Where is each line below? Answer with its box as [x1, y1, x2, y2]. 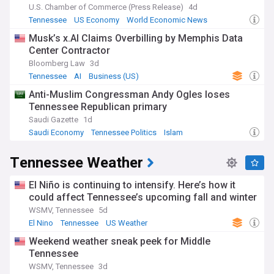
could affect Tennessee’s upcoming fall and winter [29, 191, 257, 204]
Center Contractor [29, 45, 110, 57]
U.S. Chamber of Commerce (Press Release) [29, 2, 183, 12]
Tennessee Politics [91, 128, 157, 138]
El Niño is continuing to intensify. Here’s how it [29, 179, 235, 191]
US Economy [74, 15, 119, 25]
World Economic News [127, 15, 207, 25]
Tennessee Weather [10, 152, 143, 174]
